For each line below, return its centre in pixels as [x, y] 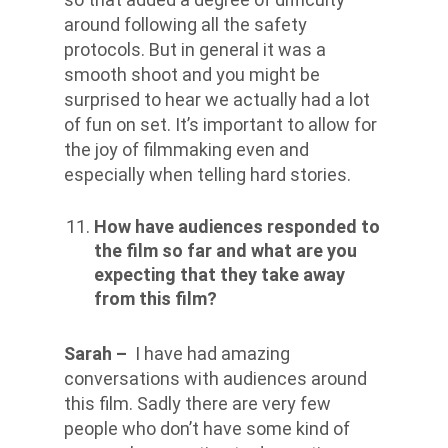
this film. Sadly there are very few [197, 403]
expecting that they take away [219, 274]
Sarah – [95, 353]
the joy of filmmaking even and [186, 149]
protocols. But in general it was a [195, 49]
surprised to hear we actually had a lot [217, 99]
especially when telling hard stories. [207, 174]
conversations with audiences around [215, 378]
